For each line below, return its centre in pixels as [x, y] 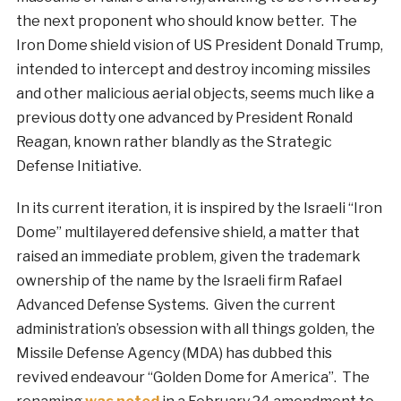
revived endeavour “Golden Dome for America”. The [192, 378]
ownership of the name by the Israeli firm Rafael [179, 281]
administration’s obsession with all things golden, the [195, 329]
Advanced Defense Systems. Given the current [175, 305]
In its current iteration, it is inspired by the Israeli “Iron [199, 209]
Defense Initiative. [78, 166]
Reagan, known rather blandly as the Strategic [174, 142]
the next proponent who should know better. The [186, 21]
